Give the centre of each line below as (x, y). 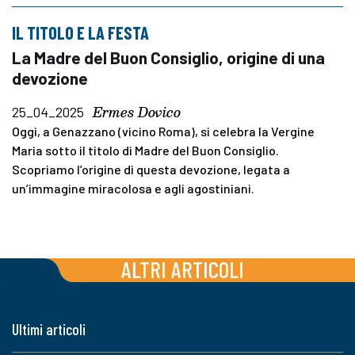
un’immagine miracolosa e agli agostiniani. (133, 188)
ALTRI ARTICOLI (182, 269)
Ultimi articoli (49, 330)
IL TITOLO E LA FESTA (80, 32)
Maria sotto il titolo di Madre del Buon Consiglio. (145, 150)
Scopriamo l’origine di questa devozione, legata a (151, 169)
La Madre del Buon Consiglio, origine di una (168, 57)
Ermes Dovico (137, 112)
